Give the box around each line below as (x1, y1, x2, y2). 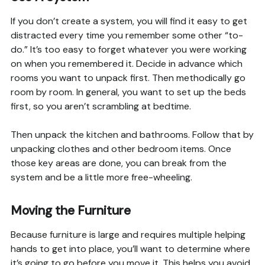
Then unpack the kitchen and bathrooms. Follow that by (10, 128, 254, 141)
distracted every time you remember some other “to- (10, 29, 243, 42)
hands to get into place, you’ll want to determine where (10, 243, 250, 256)
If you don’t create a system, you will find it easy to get (10, 15, 247, 28)
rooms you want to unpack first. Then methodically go (10, 72, 245, 85)
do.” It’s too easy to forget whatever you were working (10, 43, 247, 56)
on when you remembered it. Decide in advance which (10, 57, 243, 70)
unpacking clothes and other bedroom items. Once (10, 143, 231, 156)
